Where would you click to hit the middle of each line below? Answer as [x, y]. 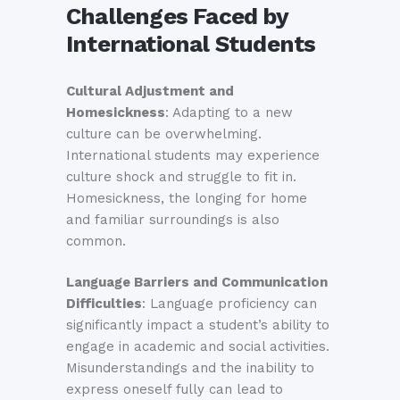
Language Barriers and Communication [197, 282]
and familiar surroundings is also [173, 220]
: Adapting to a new [229, 112]
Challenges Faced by [177, 16]
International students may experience [193, 155]
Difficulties [104, 304]
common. [96, 241]
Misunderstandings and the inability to [190, 368]
